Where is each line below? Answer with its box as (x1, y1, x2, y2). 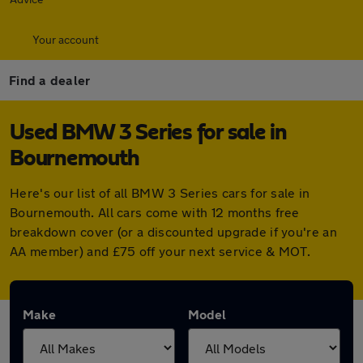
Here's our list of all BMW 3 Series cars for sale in (10, 185, 310, 200)
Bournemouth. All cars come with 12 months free (10, 204, 300, 220)
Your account (32, 32, 99, 46)
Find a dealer (9, 72, 91, 88)
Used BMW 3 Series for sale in (10, 122, 287, 144)
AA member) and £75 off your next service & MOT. (10, 243, 311, 258)
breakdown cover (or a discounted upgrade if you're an (10, 224, 337, 239)
